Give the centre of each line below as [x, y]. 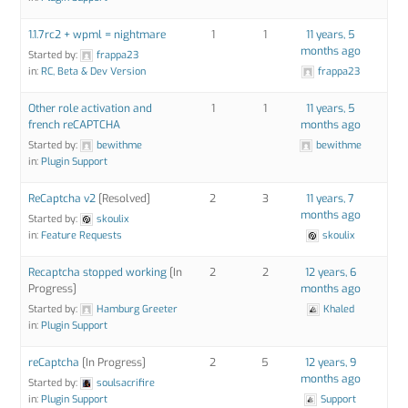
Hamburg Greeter [138, 309]
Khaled [338, 309]
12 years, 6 [330, 272]
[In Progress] [113, 362]
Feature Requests [82, 235]
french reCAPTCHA [75, 124]
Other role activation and [91, 108]
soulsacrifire [126, 382]
